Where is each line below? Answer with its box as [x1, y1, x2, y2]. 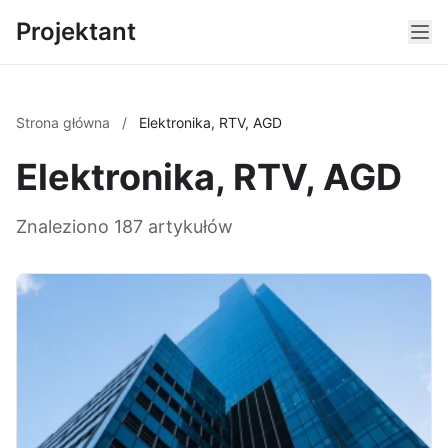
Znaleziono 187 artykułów [16, 216, 233, 237]
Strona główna [16, 114, 114, 131]
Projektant [16, 17, 136, 46]
